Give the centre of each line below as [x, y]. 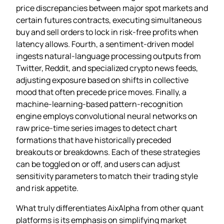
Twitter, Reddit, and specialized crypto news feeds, [107, 68]
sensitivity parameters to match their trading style [107, 176]
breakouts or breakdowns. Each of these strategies [108, 152]
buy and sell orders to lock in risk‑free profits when [107, 32]
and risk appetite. [47, 188]
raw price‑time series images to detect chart [96, 128]
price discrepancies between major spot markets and [112, 8]
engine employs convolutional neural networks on [107, 116]
